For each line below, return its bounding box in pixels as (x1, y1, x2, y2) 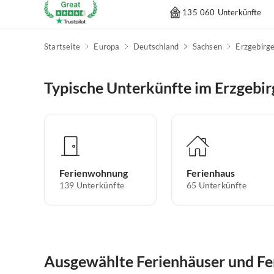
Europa (94, 42, 120, 52)
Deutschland (133, 42, 179, 52)
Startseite (44, 42, 80, 52)
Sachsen (192, 42, 222, 52)
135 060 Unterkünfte (182, 7, 262, 17)
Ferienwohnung (59, 167, 128, 179)
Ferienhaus (187, 167, 235, 179)
